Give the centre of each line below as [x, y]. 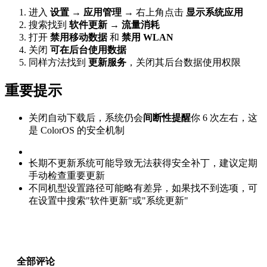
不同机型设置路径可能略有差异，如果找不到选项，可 [143, 188]
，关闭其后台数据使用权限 [184, 63]
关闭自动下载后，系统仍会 [86, 117]
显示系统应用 [215, 13]
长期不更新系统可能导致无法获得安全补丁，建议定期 [143, 163]
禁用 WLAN [148, 38]
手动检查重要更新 [67, 175]
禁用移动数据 [79, 38]
